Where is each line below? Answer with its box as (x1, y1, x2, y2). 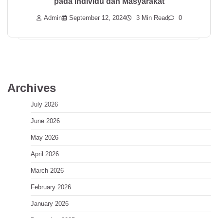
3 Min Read (134, 14, 168, 21)
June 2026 (31, 117, 60, 125)
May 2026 (31, 133, 58, 141)
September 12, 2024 (69, 14, 126, 21)
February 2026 (31, 183, 71, 191)
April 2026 (31, 150, 59, 158)
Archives (7, 81, 56, 94)
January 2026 (31, 200, 69, 207)
